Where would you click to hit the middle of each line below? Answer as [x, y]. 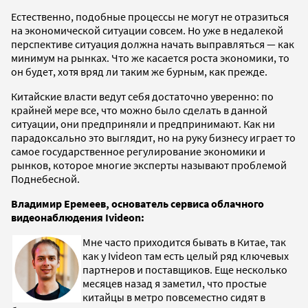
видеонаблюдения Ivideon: [78, 217]
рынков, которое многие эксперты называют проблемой [149, 165]
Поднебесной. [45, 178]
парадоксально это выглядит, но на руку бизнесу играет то [153, 137]
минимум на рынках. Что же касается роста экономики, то [150, 57]
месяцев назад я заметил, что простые [175, 283]
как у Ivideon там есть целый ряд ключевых [186, 255]
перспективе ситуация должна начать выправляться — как [153, 44]
